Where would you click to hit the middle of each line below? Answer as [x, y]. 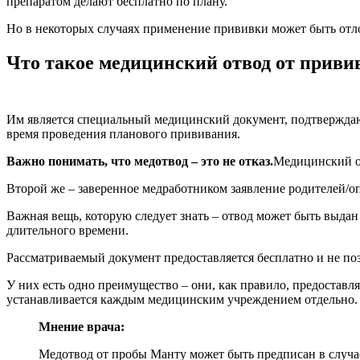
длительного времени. [67, 230]
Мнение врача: [82, 326]
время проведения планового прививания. [123, 133]
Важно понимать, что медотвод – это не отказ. [140, 161]
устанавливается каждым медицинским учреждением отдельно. [182, 299]
